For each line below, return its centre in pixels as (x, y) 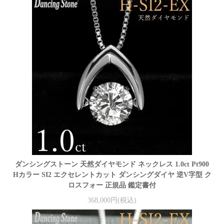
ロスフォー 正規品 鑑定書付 (112, 185)
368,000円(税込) (112, 200)
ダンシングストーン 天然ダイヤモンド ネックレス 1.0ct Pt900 (112, 164)
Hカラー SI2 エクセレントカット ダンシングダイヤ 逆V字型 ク (112, 175)
